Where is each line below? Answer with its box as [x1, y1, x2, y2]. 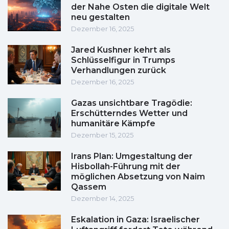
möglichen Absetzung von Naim [71, 172, 205, 182]
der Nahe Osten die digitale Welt [71, 2, 210, 12]
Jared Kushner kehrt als [71, 45, 171, 55]
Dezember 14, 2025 [71, 194, 134, 203]
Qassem [71, 182, 106, 192]
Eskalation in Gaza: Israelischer [71, 215, 200, 225]
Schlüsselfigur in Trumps [71, 55, 175, 65]
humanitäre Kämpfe [71, 119, 155, 129]
